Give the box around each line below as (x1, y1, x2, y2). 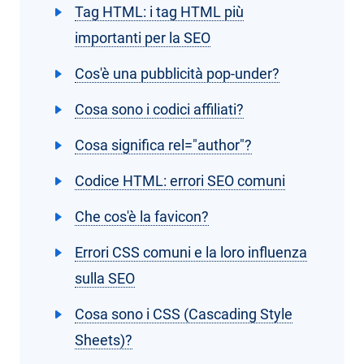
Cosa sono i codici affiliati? (75, 101, 244, 119)
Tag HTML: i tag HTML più (75, 3, 244, 21)
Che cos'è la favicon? (75, 208, 209, 226)
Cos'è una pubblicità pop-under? (75, 65, 279, 83)
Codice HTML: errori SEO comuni (75, 172, 285, 190)
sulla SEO (75, 270, 135, 288)
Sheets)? (75, 331, 132, 349)
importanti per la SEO (75, 29, 210, 47)
